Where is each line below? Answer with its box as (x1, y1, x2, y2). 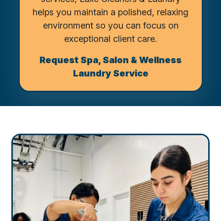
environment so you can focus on (42, 20, 179, 31)
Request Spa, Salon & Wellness (39, 55, 182, 66)
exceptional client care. (64, 34, 157, 44)
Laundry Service (73, 68, 148, 79)
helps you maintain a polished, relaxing (33, 7, 188, 18)
